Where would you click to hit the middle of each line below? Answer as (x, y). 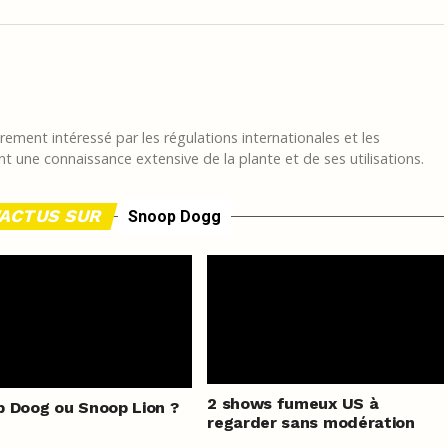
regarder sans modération (311, 422)
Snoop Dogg (174, 216)
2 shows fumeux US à (293, 403)
